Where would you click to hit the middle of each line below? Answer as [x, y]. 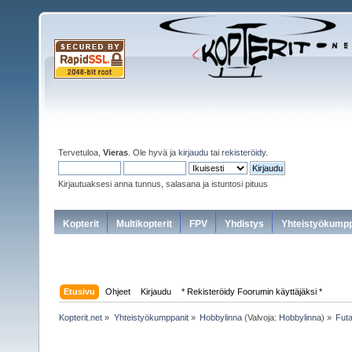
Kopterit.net [81, 318]
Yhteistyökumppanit [151, 318]
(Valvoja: [260, 318]
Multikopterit [144, 224]
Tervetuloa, [81, 152]
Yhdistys [244, 224]
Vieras [115, 152]
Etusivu [80, 291]
